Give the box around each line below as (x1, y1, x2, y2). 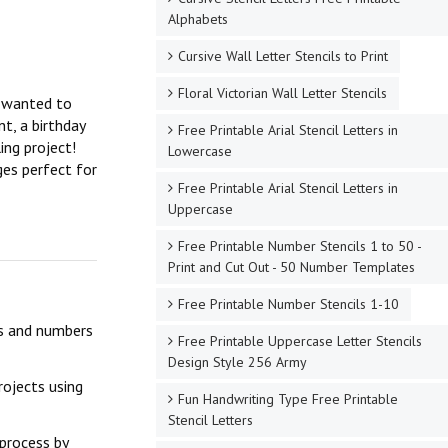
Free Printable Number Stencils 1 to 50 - (177, 237, 422, 255)
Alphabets (167, 10, 228, 28)
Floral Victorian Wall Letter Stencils (177, 84, 387, 102)
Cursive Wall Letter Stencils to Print (177, 47, 388, 65)
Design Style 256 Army (167, 353, 307, 371)
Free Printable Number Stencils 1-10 (177, 295, 399, 313)
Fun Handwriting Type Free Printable (177, 390, 398, 408)
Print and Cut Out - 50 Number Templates (167, 258, 415, 276)
